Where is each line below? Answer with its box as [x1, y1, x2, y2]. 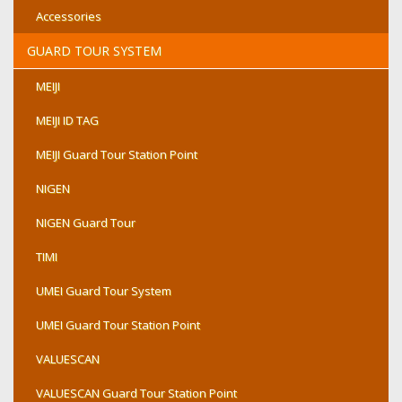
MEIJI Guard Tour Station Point [36, 146, 197, 162]
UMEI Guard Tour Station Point [36, 317, 200, 333]
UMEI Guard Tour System [36, 283, 171, 299]
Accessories [36, 8, 101, 24]
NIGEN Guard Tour [36, 214, 135, 231]
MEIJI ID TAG [36, 112, 99, 128]
